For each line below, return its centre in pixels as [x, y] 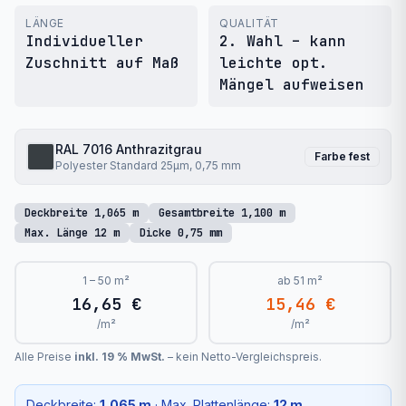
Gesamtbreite [200, 213]
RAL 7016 [84, 150]
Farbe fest [342, 157]
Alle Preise [44, 357]
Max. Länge [59, 233]
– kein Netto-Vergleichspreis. [243, 357]
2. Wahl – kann [283, 42]
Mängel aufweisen [292, 85]
